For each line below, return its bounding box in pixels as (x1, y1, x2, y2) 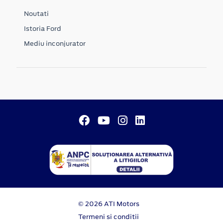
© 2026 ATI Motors (78, 199, 139, 209)
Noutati (24, 8, 49, 18)
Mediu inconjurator (24, 38, 86, 48)
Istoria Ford (24, 23, 61, 33)
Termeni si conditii (78, 212, 139, 222)
